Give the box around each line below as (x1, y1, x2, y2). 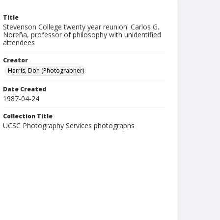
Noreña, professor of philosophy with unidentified (3, 30, 161, 39)
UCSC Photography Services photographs (3, 121, 135, 130)
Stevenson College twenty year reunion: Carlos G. (3, 22, 159, 31)
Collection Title (3, 112, 53, 120)
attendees (3, 38, 35, 47)
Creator (3, 56, 28, 64)
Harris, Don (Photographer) (8, 66, 84, 75)
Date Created (3, 85, 46, 93)
